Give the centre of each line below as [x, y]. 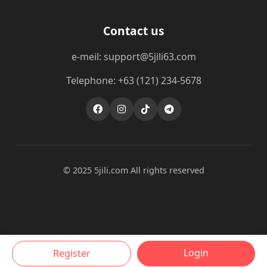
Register [72, 253]
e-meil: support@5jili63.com [133, 57]
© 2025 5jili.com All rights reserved [133, 170]
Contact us [133, 31]
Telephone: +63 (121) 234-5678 [133, 80]
